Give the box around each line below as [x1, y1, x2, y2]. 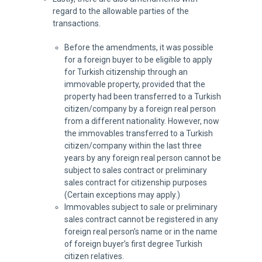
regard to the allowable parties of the [52, 6, 189, 16]
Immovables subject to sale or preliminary [64, 202, 218, 212]
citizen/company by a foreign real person [64, 104, 216, 113]
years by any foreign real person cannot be [64, 153, 221, 163]
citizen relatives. [64, 251, 124, 261]
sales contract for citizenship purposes [64, 178, 207, 187]
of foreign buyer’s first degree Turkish [64, 239, 202, 249]
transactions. [52, 19, 101, 28]
